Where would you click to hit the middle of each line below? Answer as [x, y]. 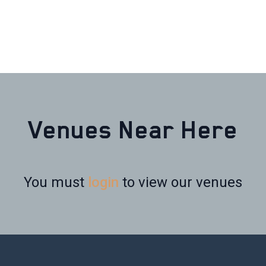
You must [56, 183]
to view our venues [180, 183]
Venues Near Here [133, 130]
